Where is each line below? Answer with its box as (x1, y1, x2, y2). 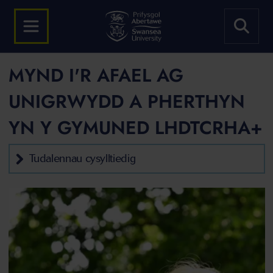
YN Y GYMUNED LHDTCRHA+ (8, 115, 263, 141)
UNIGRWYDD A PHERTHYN (8, 88, 245, 115)
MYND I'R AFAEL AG (8, 62, 183, 88)
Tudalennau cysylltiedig (29, 152, 136, 165)
